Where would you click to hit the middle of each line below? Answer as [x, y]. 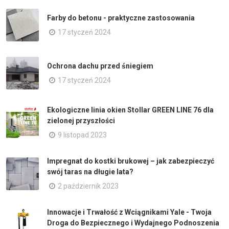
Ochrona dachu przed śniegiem [100, 66]
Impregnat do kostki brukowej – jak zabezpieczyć [131, 161]
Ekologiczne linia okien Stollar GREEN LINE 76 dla [130, 110]
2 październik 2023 [88, 186]
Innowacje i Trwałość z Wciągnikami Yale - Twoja [129, 212]
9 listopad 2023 [82, 135]
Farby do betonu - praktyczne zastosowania [121, 18]
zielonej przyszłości [81, 121]
